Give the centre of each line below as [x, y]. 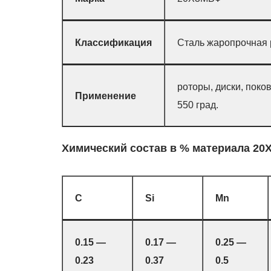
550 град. [198, 105]
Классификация [113, 42]
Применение [106, 96]
